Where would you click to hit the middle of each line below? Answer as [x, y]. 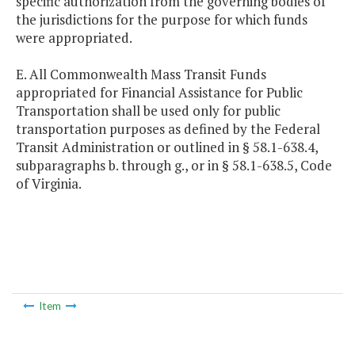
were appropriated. [74, 38]
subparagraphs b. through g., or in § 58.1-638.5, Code [174, 166]
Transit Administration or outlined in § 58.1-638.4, [167, 147]
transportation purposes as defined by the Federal [168, 129]
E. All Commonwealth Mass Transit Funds [141, 74]
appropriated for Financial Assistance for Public [159, 93]
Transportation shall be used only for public [148, 111]
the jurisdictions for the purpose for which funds [162, 20]
